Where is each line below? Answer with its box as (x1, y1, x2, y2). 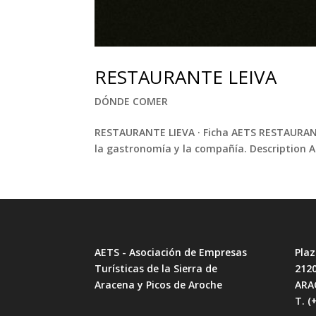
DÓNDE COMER (95, 94, 169, 108)
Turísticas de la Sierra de (95, 262, 218, 276)
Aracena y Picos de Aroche (95, 278, 223, 292)
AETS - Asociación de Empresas (95, 245, 248, 260)
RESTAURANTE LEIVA (95, 63, 277, 90)
